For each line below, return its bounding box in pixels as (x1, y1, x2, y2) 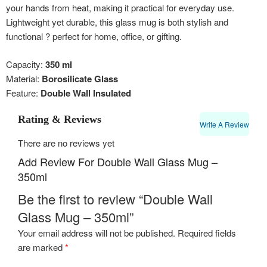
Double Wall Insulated (41, 86, 131, 100)
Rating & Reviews (18, 113, 101, 125)
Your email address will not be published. (18, 226, 175, 239)
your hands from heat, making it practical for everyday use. (6, 1, 234, 14)
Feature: (6, 86, 41, 99)
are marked (18, 241, 65, 253)
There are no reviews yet (18, 136, 114, 149)
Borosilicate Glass (42, 72, 118, 85)
